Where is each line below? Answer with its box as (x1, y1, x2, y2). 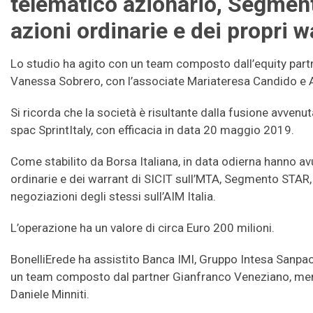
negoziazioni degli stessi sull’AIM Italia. (10, 189, 216, 204)
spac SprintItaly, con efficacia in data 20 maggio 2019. (10, 123, 294, 138)
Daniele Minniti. (10, 287, 89, 302)
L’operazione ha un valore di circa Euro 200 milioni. (10, 221, 275, 235)
